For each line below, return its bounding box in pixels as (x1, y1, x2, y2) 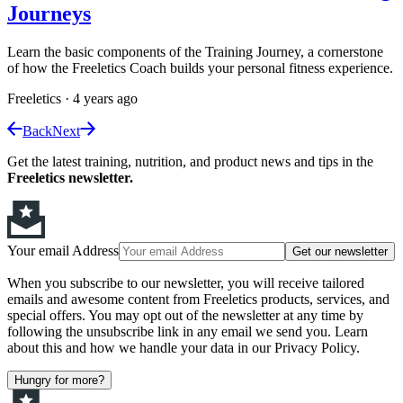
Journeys (7, 2, 91, 26)
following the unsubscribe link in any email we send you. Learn (7, 324, 368, 340)
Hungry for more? (14, 373, 104, 388)
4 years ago (73, 91, 138, 107)
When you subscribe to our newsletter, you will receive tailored (7, 275, 364, 291)
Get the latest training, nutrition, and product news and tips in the (7, 154, 373, 170)
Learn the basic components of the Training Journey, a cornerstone (7, 44, 383, 60)
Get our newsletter (292, 245, 388, 259)
